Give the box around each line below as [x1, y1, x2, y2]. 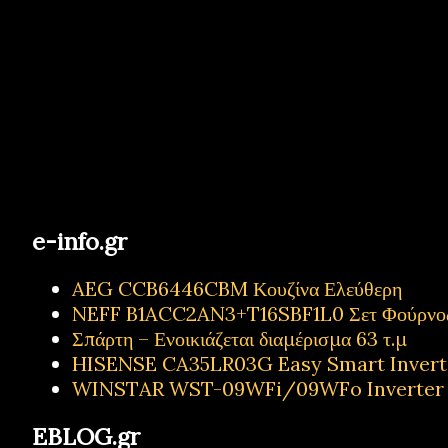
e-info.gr [32, 226, 127, 256]
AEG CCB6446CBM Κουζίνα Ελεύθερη [72, 276, 402, 301]
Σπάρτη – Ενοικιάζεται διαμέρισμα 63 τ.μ [72, 326, 407, 351]
